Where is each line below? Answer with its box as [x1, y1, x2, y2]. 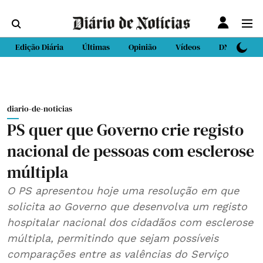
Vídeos [176, 41, 200, 53]
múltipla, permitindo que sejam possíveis [7, 232, 218, 244]
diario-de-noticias [7, 103, 72, 114]
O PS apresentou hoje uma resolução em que [7, 184, 239, 197]
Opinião [129, 41, 157, 53]
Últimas [82, 41, 110, 53]
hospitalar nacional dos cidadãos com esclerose [7, 216, 253, 228]
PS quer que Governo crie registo [7, 119, 244, 141]
